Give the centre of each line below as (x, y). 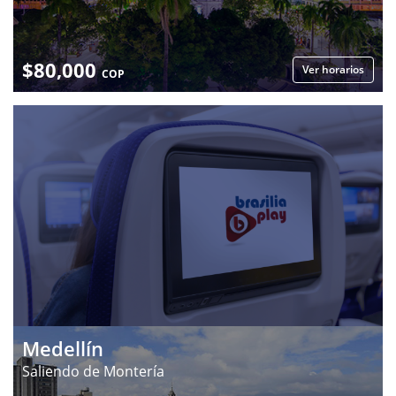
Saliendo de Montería (93, 371)
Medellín (63, 348)
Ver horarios (333, 70)
